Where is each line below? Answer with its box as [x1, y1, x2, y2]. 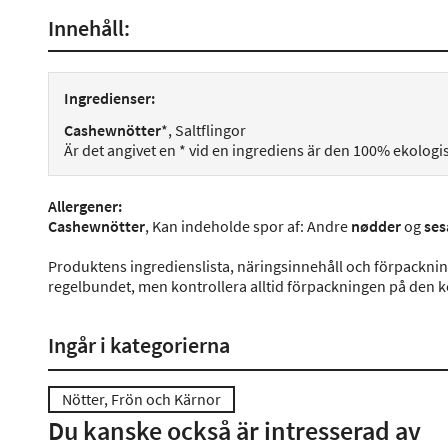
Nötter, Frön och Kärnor [62, 389, 221, 409]
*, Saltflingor [161, 120, 246, 140]
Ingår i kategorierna [48, 331, 230, 359]
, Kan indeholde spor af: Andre [145, 216, 351, 236]
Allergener [48, 196, 118, 216]
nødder [351, 216, 401, 236]
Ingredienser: [64, 88, 155, 108]
